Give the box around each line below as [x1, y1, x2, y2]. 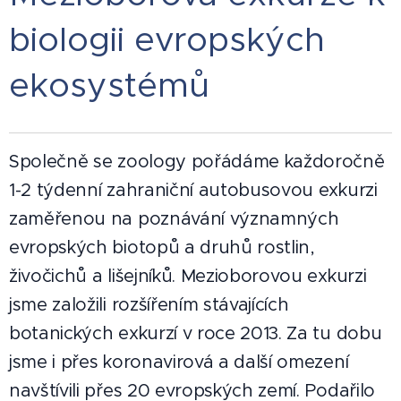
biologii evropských [9, 18, 325, 60]
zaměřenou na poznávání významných [9, 208, 339, 230]
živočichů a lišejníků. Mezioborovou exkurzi [9, 265, 367, 287]
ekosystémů [9, 64, 209, 106]
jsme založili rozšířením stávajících [9, 294, 289, 316]
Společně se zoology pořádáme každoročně [9, 150, 385, 173]
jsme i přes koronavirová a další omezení [9, 351, 349, 373]
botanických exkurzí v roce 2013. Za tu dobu [9, 322, 382, 345]
